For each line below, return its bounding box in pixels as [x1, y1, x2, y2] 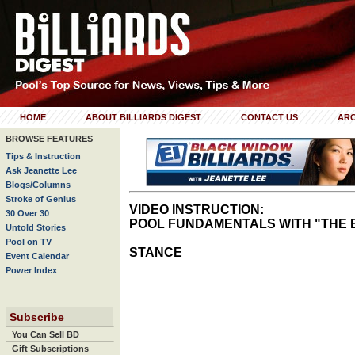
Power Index [6, 265, 57, 275]
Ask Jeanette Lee [6, 166, 77, 175]
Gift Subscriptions [12, 344, 89, 353]
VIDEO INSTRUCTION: [129, 201, 264, 216]
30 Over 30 [6, 208, 49, 218]
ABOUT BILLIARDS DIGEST [86, 113, 201, 122]
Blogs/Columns [6, 180, 71, 189]
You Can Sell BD [12, 330, 79, 339]
